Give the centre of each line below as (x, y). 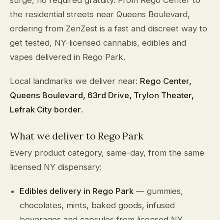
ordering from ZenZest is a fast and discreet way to (109, 28)
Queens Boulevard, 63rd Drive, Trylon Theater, (102, 95)
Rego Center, (166, 81)
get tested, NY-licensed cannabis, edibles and (98, 42)
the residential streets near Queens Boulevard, (100, 14)
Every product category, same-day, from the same (107, 152)
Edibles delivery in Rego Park (77, 191)
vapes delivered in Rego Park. (68, 57)
